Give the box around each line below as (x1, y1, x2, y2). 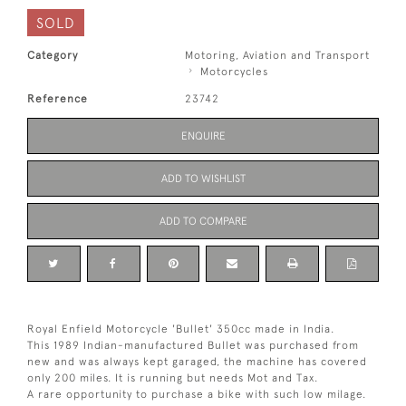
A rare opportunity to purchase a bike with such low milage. (27, 388, 366, 401)
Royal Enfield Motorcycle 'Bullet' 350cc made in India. (27, 323, 334, 336)
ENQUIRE (180, 130, 226, 143)
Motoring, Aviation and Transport (185, 49, 371, 63)
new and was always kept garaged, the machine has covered (27, 355, 367, 369)
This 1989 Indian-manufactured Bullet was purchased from (27, 339, 359, 353)
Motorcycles (200, 65, 269, 79)
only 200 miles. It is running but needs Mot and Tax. (27, 372, 318, 385)
